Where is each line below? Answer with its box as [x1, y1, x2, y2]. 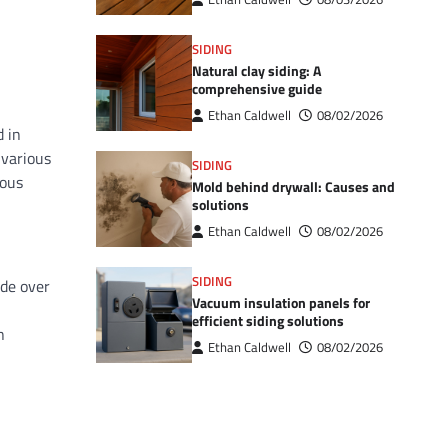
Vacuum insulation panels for [192, 292, 370, 314]
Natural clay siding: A [192, 60, 321, 82]
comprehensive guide [192, 78, 322, 100]
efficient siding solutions [192, 310, 344, 332]
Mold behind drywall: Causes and [192, 176, 395, 198]
